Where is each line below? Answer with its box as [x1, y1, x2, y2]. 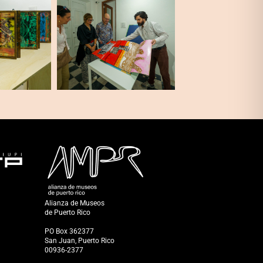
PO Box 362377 [45, 227, 94, 236]
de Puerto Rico [45, 208, 92, 217]
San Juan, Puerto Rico [45, 237, 114, 245]
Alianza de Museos [45, 199, 104, 208]
